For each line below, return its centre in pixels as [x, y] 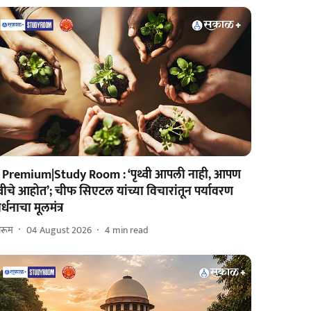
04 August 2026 [59, 230]
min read [131, 230]
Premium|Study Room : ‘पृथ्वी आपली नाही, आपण [122, 175]
